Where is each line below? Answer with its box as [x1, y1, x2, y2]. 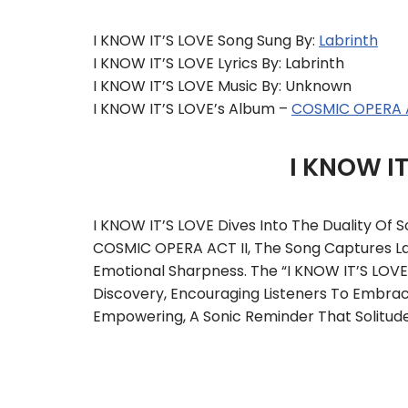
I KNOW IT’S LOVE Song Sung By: [93, 30, 319, 51]
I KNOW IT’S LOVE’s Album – [93, 98, 291, 119]
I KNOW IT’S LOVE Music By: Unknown [93, 76, 352, 97]
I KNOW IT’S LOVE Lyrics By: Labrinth [93, 53, 344, 74]
